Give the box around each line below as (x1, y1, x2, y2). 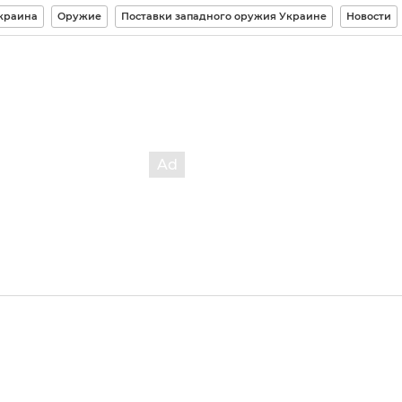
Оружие (57, 9, 101, 22)
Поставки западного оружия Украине (121, 9, 327, 22)
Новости (346, 9, 391, 22)
